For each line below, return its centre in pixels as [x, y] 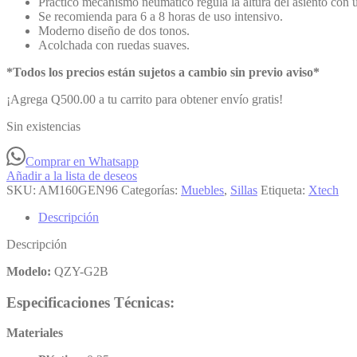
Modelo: [30, 271]
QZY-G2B [81, 271]
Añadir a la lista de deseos [72, 175]
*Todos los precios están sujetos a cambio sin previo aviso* [163, 72]
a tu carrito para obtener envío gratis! [189, 99]
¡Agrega [29, 99]
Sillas [244, 190]
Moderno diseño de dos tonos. [114, 30]
